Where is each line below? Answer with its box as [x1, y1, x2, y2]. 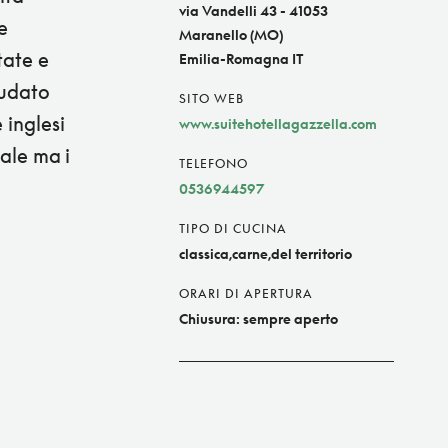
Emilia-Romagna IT [179, 50, 304, 68]
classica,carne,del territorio [179, 245, 352, 263]
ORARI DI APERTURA [179, 286, 313, 302]
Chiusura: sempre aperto [179, 310, 338, 328]
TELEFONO [179, 156, 248, 172]
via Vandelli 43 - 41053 [179, 2, 328, 20]
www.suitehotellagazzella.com [179, 115, 377, 133]
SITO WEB [179, 91, 244, 107]
